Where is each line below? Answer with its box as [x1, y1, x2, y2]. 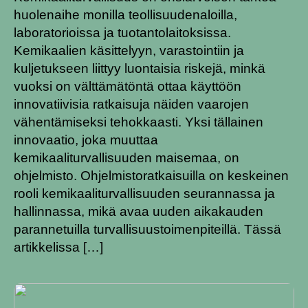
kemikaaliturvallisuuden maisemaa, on [14, 150, 239, 165]
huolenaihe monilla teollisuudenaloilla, [14, 7, 237, 22]
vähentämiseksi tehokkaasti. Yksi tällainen [14, 114, 263, 129]
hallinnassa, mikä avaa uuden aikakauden [14, 203, 263, 219]
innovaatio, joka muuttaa [14, 132, 158, 147]
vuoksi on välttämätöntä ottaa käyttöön [14, 78, 241, 93]
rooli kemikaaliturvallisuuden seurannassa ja [14, 186, 275, 201]
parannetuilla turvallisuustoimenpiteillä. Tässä [14, 221, 281, 236]
